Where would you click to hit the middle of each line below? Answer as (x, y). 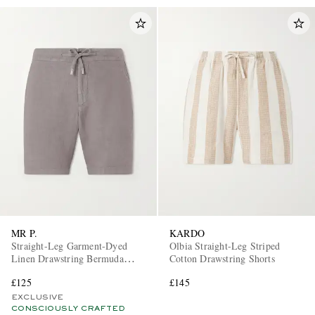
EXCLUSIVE (37, 297)
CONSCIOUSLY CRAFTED (68, 308)
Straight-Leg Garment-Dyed (69, 245)
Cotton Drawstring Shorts (222, 258)
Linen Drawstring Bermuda (67, 258)
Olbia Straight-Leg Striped (225, 245)
